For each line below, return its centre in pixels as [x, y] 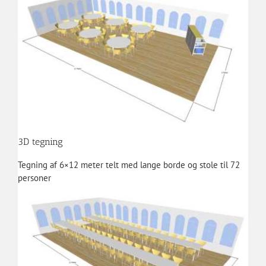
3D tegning [40, 142]
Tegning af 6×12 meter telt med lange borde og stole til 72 [129, 165]
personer [34, 178]
